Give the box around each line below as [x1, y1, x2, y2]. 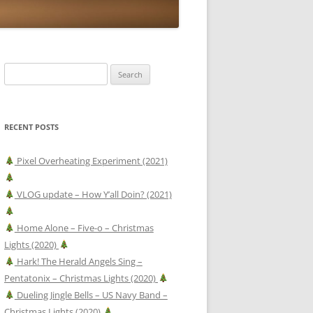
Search [3, 64, 31, 77]
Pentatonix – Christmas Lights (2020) [4, 271, 158, 284]
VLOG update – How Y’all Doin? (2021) [14, 187, 172, 201]
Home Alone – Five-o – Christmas [14, 221, 154, 234]
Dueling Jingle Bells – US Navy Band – [14, 288, 168, 301]
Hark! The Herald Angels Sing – [14, 254, 143, 268]
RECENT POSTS [4, 121, 59, 132]
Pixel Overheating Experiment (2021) [14, 154, 168, 167]
